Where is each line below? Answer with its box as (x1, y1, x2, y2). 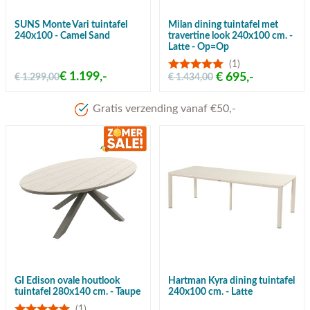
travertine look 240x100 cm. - (168, 31, 293, 42)
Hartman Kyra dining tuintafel (168, 276, 295, 286)
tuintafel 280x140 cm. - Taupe (15, 287, 140, 298)
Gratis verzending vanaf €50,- (93, 103, 236, 115)
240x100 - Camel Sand (15, 31, 110, 42)
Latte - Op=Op (168, 42, 229, 53)
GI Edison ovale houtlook (15, 276, 120, 286)
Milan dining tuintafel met (168, 20, 278, 30)
